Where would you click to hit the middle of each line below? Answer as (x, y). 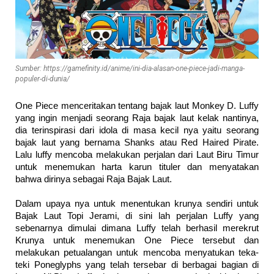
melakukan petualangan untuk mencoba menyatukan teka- (137, 252)
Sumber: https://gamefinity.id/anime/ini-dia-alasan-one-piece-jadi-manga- (130, 68)
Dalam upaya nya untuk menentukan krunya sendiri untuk (137, 203)
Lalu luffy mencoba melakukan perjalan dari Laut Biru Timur (137, 154)
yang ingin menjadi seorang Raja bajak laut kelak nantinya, (137, 118)
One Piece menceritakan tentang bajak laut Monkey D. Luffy (137, 106)
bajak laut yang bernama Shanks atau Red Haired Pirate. (137, 142)
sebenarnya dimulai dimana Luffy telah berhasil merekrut (137, 228)
